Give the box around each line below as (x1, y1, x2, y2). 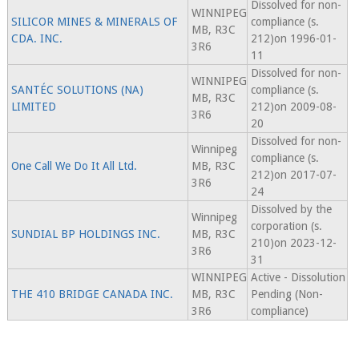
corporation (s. (250, 220, 322, 233)
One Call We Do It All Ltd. (10, 159, 137, 173)
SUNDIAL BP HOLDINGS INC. (10, 228, 160, 241)
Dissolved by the (250, 203, 332, 216)
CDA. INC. (10, 32, 63, 46)
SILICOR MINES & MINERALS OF (10, 15, 177, 29)
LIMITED (10, 100, 56, 114)
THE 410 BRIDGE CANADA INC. (10, 288, 173, 301)
